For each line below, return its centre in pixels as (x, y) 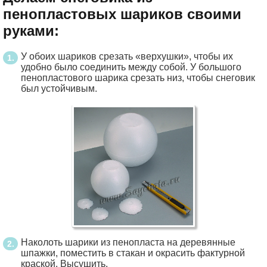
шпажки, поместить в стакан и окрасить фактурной (133, 253)
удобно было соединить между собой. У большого (131, 67)
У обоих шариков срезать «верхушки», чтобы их (127, 56)
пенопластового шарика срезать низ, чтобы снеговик (138, 78)
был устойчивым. (59, 89)
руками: (31, 31)
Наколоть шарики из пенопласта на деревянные (128, 243)
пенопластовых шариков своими (122, 14)
